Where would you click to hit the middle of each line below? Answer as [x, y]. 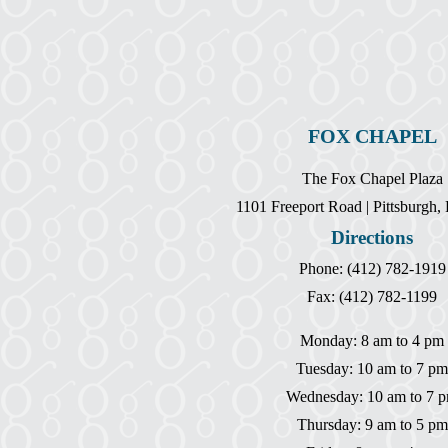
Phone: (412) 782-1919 [372, 268]
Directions [372, 237]
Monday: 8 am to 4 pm [372, 340]
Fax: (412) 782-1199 [372, 296]
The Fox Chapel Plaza [372, 178]
